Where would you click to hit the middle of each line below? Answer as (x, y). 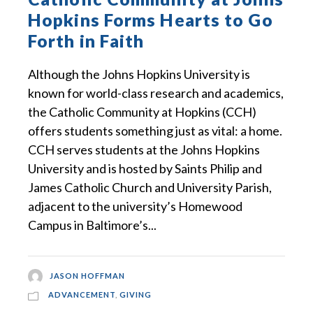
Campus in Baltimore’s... (92, 225)
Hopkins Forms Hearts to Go (151, 19)
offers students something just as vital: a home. (155, 130)
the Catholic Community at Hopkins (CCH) (142, 111)
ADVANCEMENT (82, 295)
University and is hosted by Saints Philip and (145, 168)
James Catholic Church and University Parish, (150, 187)
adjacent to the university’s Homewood (135, 206)
